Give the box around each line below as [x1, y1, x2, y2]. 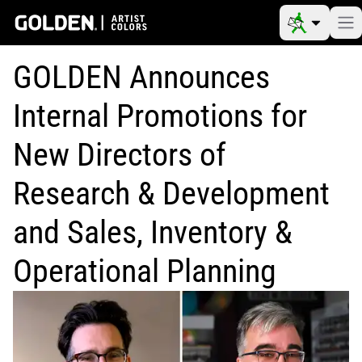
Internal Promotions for [13, 97, 307, 135]
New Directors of [13, 136, 226, 174]
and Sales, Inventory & [13, 213, 293, 251]
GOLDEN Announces [13, 58, 270, 96]
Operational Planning [13, 252, 276, 290]
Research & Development [13, 175, 330, 213]
